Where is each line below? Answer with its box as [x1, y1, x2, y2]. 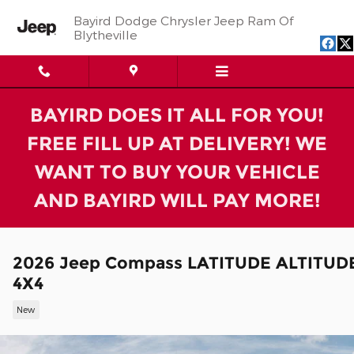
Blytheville [73, 27, 137, 42]
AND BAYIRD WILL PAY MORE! [33, 189, 321, 212]
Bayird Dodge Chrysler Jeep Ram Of [73, 13, 293, 28]
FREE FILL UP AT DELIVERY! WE [27, 132, 327, 155]
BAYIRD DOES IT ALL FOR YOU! [30, 104, 324, 126]
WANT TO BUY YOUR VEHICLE [34, 160, 320, 183]
